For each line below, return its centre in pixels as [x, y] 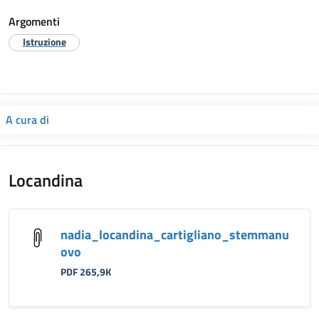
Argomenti [34, 22]
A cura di [27, 119]
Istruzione [44, 42]
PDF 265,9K [86, 272]
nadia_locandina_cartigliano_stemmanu [175, 234]
